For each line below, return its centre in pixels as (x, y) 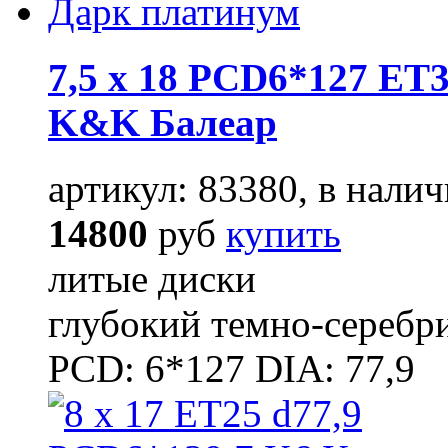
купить (283, 234)
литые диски (152, 279)
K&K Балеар (162, 122)
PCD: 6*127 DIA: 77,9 (231, 369)
